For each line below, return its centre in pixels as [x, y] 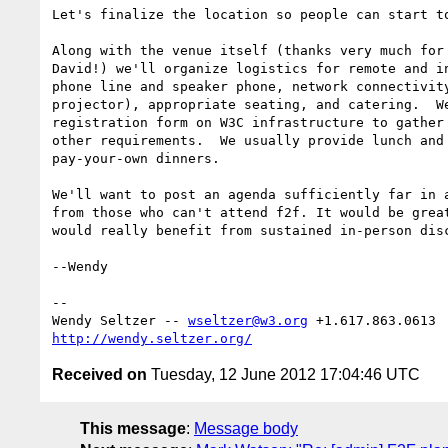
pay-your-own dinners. [136, 158]
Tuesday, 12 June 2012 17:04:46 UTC [283, 374]
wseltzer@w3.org [248, 320]
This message [133, 428]
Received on [99, 374]
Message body [246, 428]
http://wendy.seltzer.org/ [152, 338]
